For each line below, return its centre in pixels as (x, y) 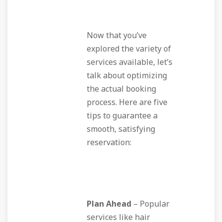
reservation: (109, 143)
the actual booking (121, 89)
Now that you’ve (117, 36)
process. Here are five (127, 103)
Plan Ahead (109, 204)
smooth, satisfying (121, 129)
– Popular (150, 204)
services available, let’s (130, 62)
